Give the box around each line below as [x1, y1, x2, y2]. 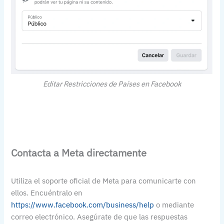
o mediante [154, 200, 194, 210]
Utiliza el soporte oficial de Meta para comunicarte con [11, 176, 196, 186]
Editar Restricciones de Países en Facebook [42, 78, 181, 88]
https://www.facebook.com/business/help [11, 200, 154, 210]
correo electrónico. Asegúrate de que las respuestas [11, 212, 188, 222]
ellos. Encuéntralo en [11, 188, 83, 198]
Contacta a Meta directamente [11, 146, 147, 160]
